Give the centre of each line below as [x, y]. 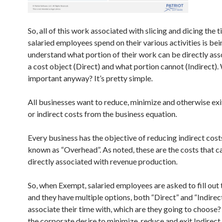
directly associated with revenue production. [103, 161]
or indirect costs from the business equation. [102, 113]
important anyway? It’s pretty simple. [90, 78]
